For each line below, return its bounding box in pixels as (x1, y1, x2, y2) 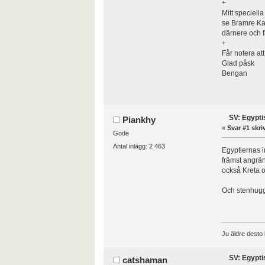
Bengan (221, 69, 247, 78)
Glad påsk (221, 59, 254, 68)
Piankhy (122, 114, 156, 125)
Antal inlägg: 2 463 (112, 143, 165, 150)
